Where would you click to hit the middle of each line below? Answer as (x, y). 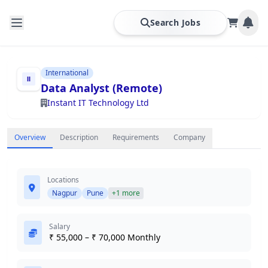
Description (79, 137)
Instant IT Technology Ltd (98, 103)
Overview (30, 137)
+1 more (126, 193)
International (67, 73)
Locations (63, 180)
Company (189, 137)
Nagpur (65, 193)
